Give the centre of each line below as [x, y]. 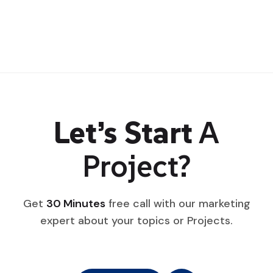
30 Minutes [76, 204]
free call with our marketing [178, 204]
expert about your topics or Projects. [136, 221]
